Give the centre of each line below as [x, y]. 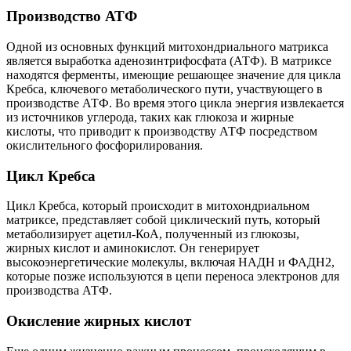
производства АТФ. [59, 291]
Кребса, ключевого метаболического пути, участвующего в [165, 89]
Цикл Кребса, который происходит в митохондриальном [158, 206]
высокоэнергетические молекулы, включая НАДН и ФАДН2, [170, 262]
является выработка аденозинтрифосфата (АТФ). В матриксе [169, 60]
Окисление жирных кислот [99, 321]
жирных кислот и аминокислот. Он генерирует [133, 248]
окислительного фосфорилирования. [105, 145]
